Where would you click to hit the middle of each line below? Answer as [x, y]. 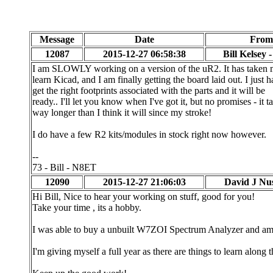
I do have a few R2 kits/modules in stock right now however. [149, 134]
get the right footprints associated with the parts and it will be [149, 90]
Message [57, 39]
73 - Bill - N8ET [64, 167]
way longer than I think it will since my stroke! [122, 112]
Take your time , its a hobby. [87, 207]
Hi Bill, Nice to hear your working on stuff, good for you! [144, 197]
